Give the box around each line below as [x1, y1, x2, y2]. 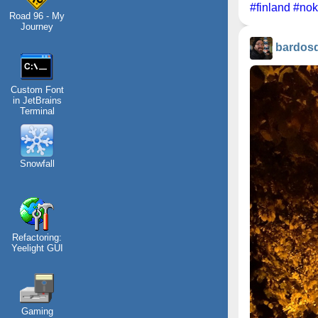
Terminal [19, 106, 55, 116]
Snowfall [19, 158, 55, 169]
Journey [21, 21, 53, 32]
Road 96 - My [9, 11, 65, 21]
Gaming [21, 306, 53, 317]
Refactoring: [12, 232, 62, 243]
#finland [250, 1, 290, 13]
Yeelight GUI [11, 243, 63, 253]
